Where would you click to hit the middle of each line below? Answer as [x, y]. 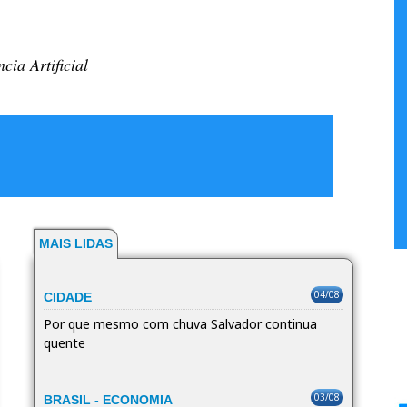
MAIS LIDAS [75, 243]
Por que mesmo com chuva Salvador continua [180, 323]
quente [64, 342]
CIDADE [67, 297]
